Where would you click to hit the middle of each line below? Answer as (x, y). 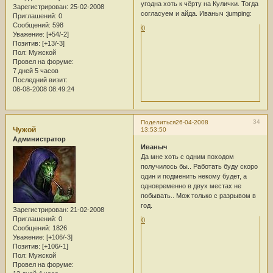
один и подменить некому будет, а (193, 176)
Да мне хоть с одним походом (187, 157)
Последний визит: (40, 80)
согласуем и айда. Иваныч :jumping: (196, 14)
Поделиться (158, 122)
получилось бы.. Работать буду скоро (199, 167)
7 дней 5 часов (35, 71)
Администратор (39, 139)
